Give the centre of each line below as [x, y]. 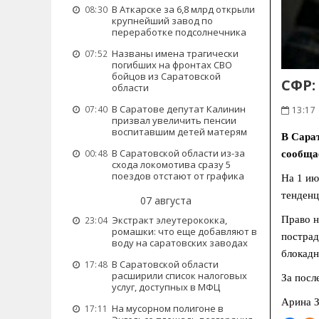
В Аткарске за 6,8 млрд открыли [183, 9]
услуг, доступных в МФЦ [166, 287]
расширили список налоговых [179, 276]
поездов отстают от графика [178, 176]
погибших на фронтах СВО [172, 65]
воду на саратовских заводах [180, 243]
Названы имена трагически [175, 53]
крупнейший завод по [162, 21]
